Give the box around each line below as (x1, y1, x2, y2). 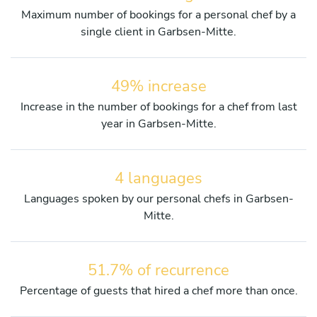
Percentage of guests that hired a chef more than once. (19, 282, 298, 299)
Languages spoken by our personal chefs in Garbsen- (23, 190, 294, 207)
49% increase (110, 75, 207, 97)
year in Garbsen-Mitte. (100, 115, 217, 132)
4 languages (115, 167, 202, 189)
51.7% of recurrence (88, 259, 229, 281)
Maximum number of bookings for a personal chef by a (21, 6, 296, 23)
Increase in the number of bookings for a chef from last (20, 98, 297, 115)
